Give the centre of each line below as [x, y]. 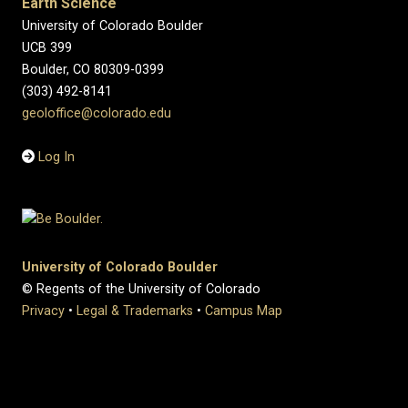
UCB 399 [47, 48]
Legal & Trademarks [135, 311]
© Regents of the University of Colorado [141, 289]
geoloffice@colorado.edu [97, 113]
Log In [57, 157]
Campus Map [244, 311]
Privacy [43, 311]
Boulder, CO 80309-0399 [93, 70]
